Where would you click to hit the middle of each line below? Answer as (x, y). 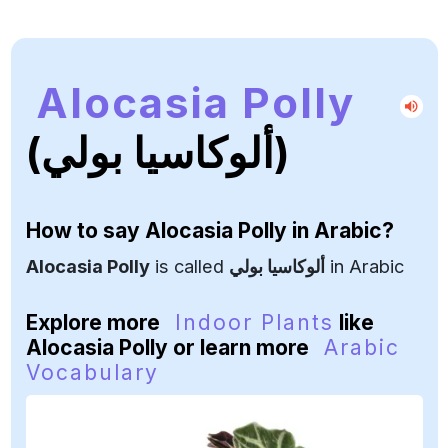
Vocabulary (92, 372)
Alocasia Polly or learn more (169, 347)
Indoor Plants (254, 322)
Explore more (95, 322)
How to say (85, 230)
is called (189, 266)
